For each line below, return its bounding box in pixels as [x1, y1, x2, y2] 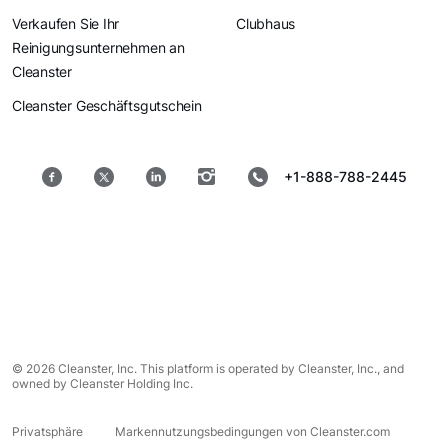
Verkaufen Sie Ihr [12, 15, 120, 33]
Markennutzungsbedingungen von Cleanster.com [115, 424, 390, 440]
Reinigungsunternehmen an [12, 39, 185, 57]
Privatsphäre [12, 424, 83, 440]
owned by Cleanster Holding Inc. [12, 376, 193, 392]
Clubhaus [236, 15, 296, 33]
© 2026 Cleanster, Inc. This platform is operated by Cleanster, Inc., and [12, 361, 404, 377]
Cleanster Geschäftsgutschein [12, 97, 202, 115]
